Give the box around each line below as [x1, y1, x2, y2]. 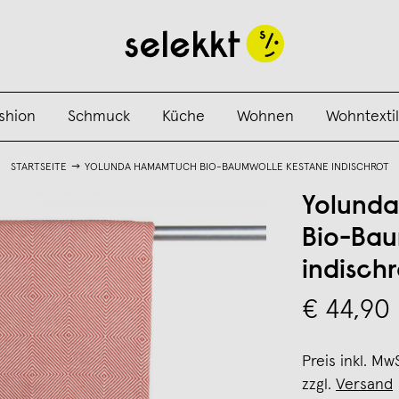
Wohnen [236, 109, 294, 125]
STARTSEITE [10, 162, 67, 173]
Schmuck [67, 109, 130, 125]
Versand [336, 377, 393, 393]
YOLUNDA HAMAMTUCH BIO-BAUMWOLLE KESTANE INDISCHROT [84, 162, 389, 173]
